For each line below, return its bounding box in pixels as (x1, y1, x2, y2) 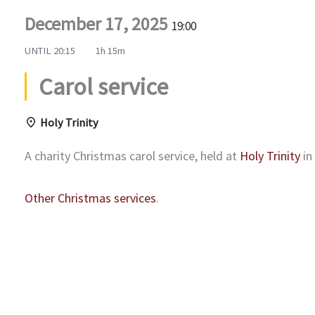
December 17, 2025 (25, 12, 172, 35)
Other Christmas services (25, 190, 156, 207)
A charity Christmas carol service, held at (25, 147, 240, 164)
